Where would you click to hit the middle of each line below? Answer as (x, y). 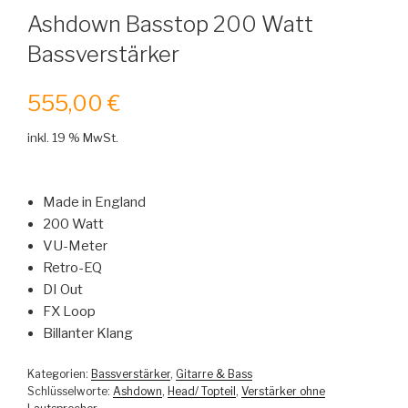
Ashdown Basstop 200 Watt (170, 24)
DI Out (63, 290)
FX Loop (69, 312)
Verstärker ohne (283, 391)
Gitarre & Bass (214, 373)
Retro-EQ (72, 268)
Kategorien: (59, 373)
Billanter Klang (88, 334)
